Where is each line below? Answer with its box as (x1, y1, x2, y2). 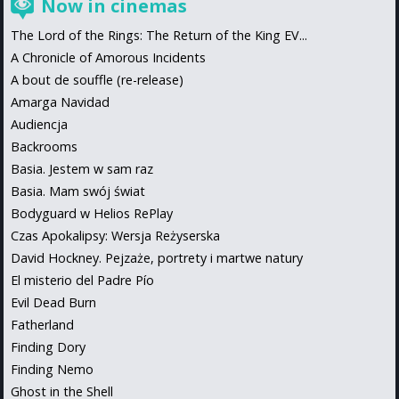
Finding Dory (11, 338, 85, 356)
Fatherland (11, 316, 74, 334)
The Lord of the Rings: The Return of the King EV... (11, 27, 307, 45)
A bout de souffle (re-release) (11, 71, 183, 89)
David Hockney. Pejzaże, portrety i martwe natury (11, 249, 303, 267)
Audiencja (11, 116, 68, 134)
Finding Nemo (11, 361, 94, 379)
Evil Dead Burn (11, 294, 96, 312)
